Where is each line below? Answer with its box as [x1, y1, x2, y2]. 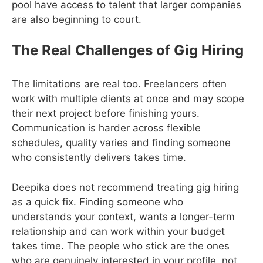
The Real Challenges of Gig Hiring [12, 42, 244, 59]
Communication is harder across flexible [12, 122, 201, 134]
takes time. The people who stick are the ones [12, 240, 230, 252]
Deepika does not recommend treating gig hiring [12, 181, 239, 193]
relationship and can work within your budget [12, 225, 225, 237]
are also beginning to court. [12, 13, 141, 25]
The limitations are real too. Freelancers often [12, 78, 227, 90]
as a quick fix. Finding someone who [12, 195, 183, 208]
